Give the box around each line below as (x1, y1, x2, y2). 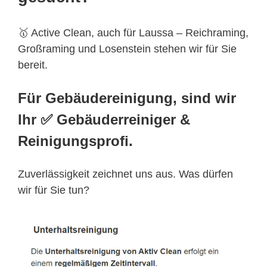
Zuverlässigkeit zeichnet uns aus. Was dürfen (18, 168, 233, 181)
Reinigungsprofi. (18, 133, 133, 150)
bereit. (18, 59, 48, 72)
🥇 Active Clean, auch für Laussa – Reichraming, (18, 27, 249, 39)
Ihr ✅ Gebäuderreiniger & (18, 111, 190, 128)
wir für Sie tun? (18, 184, 89, 197)
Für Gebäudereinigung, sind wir (18, 90, 236, 107)
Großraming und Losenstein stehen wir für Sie (18, 43, 237, 55)
